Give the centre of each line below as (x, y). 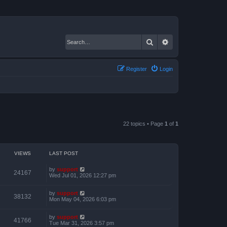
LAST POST (64, 153)
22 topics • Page (144, 123)
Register (137, 69)
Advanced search (196, 42)
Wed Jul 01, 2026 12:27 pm (83, 175)
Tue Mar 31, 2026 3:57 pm (82, 223)
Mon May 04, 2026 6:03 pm (83, 199)
